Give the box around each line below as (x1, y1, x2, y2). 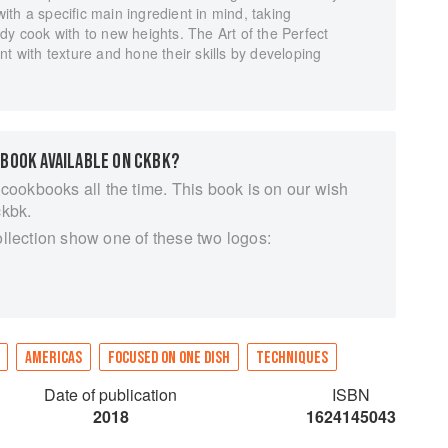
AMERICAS (25, 348, 82, 368)
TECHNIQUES (256, 348, 328, 368)
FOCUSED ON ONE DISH (108, 348, 230, 368)
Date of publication (44, 383, 178, 406)
